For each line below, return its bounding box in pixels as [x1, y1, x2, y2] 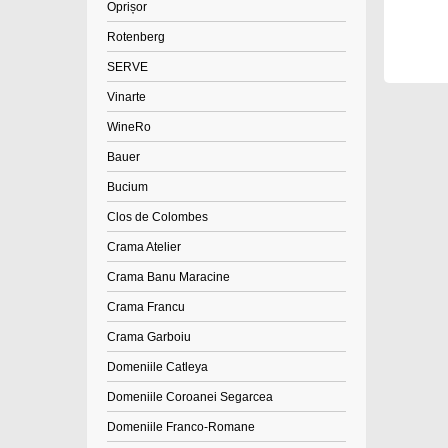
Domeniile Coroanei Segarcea [107, 390, 273, 404]
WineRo [107, 120, 151, 134]
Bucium [107, 180, 148, 194]
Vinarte [107, 90, 146, 104]
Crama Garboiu [107, 330, 191, 344]
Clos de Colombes [107, 210, 208, 224]
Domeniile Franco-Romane [107, 420, 255, 434]
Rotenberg [107, 30, 165, 44]
